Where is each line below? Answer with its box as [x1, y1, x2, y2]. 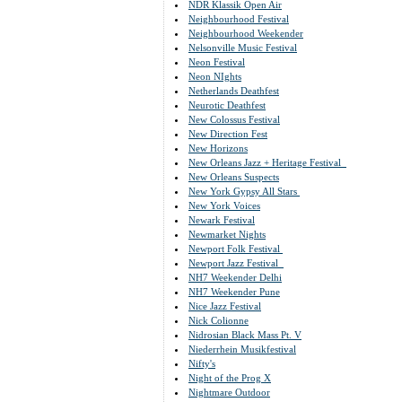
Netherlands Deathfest [188, 85, 279, 96]
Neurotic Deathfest [188, 100, 266, 110]
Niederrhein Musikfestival [188, 344, 296, 354]
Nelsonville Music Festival [188, 42, 297, 53]
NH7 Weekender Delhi [188, 272, 282, 283]
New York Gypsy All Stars [188, 186, 300, 197]
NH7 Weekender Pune [188, 286, 280, 297]
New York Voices [188, 200, 260, 211]
